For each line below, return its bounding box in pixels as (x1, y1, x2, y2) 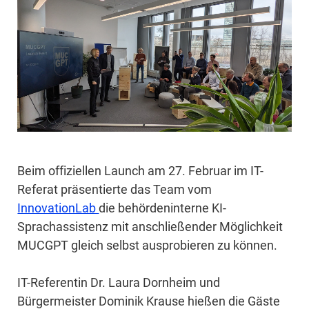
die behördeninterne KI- (99, 200, 227, 215)
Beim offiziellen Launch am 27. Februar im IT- (17, 163, 264, 178)
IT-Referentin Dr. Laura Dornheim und (17, 275, 221, 290)
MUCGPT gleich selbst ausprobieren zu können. (17, 237, 278, 252)
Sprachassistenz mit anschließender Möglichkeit (17, 219, 283, 234)
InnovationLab (17, 200, 99, 215)
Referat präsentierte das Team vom (17, 181, 212, 197)
